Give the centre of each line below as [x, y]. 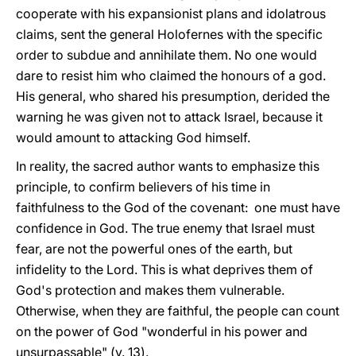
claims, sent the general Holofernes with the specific [169, 34]
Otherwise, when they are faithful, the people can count [178, 311]
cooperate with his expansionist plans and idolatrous [171, 14]
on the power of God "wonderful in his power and [162, 331]
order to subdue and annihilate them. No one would [166, 55]
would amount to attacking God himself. [133, 137]
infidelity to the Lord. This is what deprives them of [164, 269]
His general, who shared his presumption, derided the [173, 96]
